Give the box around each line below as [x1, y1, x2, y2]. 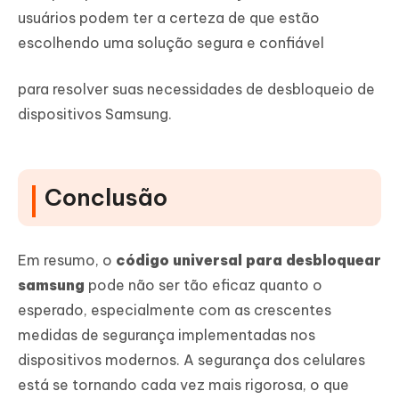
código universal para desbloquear [116, 251, 381, 270]
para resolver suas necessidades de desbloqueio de [18, 80, 375, 99]
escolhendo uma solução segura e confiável [18, 34, 324, 53]
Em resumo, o [18, 251, 116, 270]
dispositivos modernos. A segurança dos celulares [18, 351, 365, 370]
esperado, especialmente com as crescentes [18, 301, 331, 320]
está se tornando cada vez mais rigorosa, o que [18, 376, 349, 395]
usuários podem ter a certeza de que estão [18, 9, 320, 28]
